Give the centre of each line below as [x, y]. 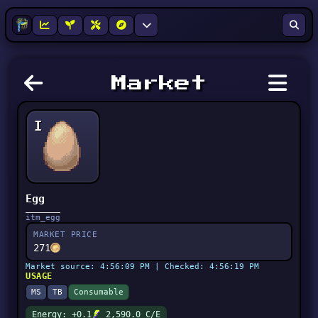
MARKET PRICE [66, 235]
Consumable [99, 292]
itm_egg [43, 218]
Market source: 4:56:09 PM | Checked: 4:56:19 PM [143, 266]
